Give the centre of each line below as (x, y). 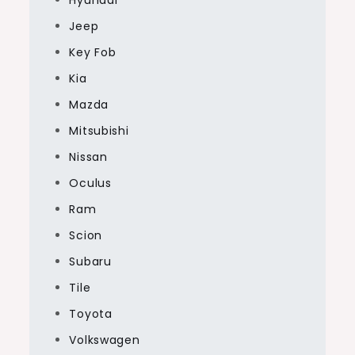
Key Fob (93, 52)
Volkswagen (105, 340)
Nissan (88, 157)
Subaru (90, 261)
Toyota (91, 313)
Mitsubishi (99, 130)
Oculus (90, 183)
